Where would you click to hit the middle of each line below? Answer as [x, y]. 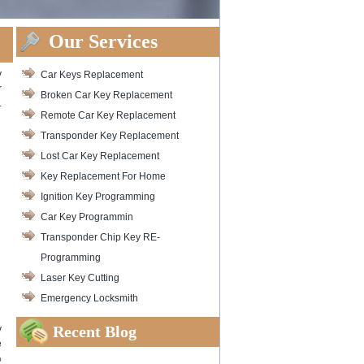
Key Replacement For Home [103, 176]
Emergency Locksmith [89, 298]
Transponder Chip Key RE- [100, 237]
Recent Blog [95, 331]
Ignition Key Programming [98, 197]
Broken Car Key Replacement [106, 95]
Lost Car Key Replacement [100, 156]
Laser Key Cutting [80, 278]
